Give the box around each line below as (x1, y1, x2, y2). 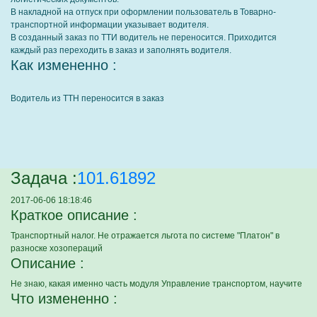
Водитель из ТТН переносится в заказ (11, 93, 164, 103)
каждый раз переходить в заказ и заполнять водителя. (11, 45, 231, 55)
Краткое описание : (11, 207, 137, 223)
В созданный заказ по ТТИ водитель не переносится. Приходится (11, 33, 277, 42)
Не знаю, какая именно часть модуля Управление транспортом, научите (11, 279, 302, 289)
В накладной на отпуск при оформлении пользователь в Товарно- (11, 7, 276, 17)
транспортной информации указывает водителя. (11, 20, 209, 30)
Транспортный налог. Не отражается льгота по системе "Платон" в (11, 231, 279, 241)
